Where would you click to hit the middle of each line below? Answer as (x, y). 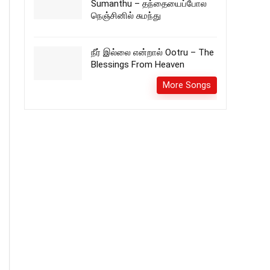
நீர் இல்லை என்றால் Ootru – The (152, 52)
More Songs (187, 85)
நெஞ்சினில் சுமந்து (126, 16)
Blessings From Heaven (138, 64)
